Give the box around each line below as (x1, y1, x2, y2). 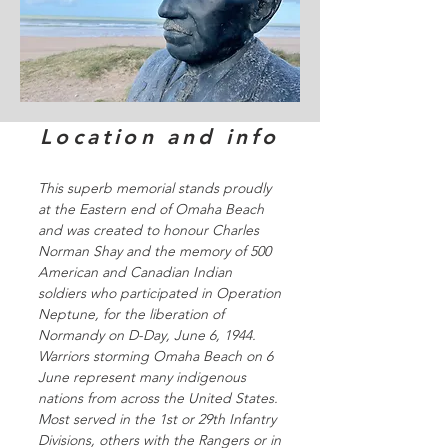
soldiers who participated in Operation (38, 284, 281, 302)
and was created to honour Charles (38, 221, 259, 239)
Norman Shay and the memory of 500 (38, 242, 271, 260)
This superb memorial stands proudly (38, 179, 271, 197)
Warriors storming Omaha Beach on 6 (38, 347, 273, 365)
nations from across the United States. (38, 389, 278, 407)
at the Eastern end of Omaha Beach (38, 200, 264, 218)
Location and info (40, 124, 280, 149)
